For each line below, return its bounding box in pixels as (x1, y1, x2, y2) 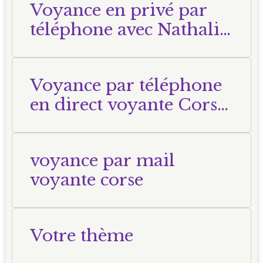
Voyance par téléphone (30, 75, 222, 96)
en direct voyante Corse (30, 95, 226, 115)
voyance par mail (30, 150, 175, 171)
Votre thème (30, 225, 133, 246)
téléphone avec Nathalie (30, 19, 228, 40)
